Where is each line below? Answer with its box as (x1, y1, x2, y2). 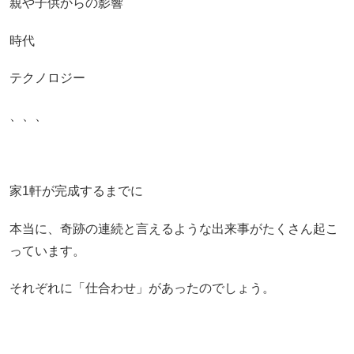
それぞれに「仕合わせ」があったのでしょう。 (9, 281, 275, 296)
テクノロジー (9, 71, 85, 85)
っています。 (9, 243, 85, 258)
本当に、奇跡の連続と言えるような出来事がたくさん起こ (9, 221, 338, 235)
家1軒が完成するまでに (9, 184, 143, 198)
